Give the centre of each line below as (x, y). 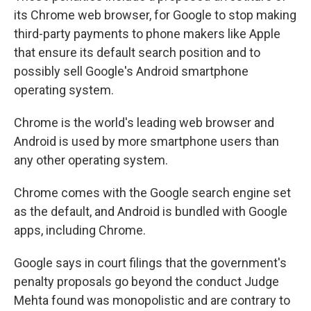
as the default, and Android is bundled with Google (151, 211)
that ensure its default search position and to (137, 52)
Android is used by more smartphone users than (146, 141)
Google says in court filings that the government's (150, 263)
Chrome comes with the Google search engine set (152, 193)
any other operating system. (91, 160)
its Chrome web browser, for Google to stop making (155, 15)
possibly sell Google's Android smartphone (131, 71)
